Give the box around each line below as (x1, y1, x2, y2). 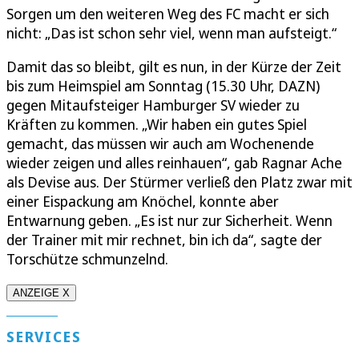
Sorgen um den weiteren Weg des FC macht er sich (6, 4, 329, 24)
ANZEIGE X (13, 287, 70, 300)
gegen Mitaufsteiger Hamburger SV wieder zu (6, 95, 300, 115)
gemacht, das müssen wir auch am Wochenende (6, 134, 314, 154)
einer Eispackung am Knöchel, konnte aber (6, 192, 279, 212)
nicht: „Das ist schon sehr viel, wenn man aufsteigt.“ (6, 23, 337, 43)
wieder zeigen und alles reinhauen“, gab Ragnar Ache (6, 153, 342, 173)
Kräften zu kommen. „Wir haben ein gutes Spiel (6, 115, 307, 135)
